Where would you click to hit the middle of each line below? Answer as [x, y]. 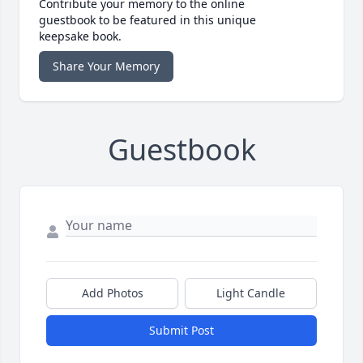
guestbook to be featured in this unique [147, 20]
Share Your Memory [106, 66]
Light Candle [251, 293]
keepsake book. [80, 36]
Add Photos [112, 293]
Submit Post [181, 331]
